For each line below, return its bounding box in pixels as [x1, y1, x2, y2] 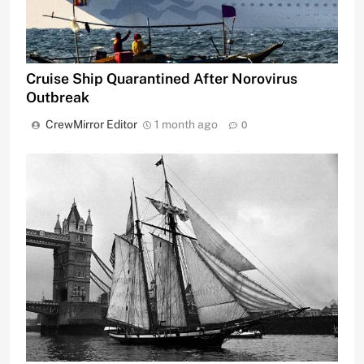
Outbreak [26, 88, 89, 106]
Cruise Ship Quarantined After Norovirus [26, 69, 297, 87]
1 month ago [154, 117, 218, 131]
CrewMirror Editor [45, 117, 137, 131]
